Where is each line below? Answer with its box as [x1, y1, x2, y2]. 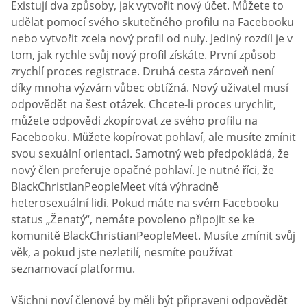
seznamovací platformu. [11, 261, 135, 277]
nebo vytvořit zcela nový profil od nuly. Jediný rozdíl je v [11, 31, 293, 47]
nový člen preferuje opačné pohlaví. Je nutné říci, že [11, 162, 274, 178]
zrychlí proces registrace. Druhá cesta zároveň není [11, 64, 274, 79]
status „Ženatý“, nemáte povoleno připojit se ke [11, 212, 254, 228]
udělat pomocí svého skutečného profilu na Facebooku [11, 14, 294, 30]
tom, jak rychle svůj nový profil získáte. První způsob [11, 47, 276, 63]
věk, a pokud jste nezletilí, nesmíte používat [11, 245, 233, 260]
